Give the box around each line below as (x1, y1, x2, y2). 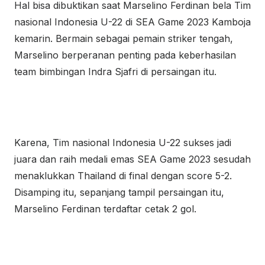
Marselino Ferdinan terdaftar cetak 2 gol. (14, 203, 196, 215)
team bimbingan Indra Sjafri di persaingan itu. (14, 66, 216, 77)
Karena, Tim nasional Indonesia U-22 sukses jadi (14, 137, 231, 148)
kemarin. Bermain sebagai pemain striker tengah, (14, 33, 233, 44)
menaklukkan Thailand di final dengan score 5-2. (14, 170, 232, 182)
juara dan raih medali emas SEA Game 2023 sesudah (14, 153, 251, 165)
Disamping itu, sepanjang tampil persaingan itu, (14, 186, 224, 198)
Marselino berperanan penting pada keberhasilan (14, 49, 236, 61)
